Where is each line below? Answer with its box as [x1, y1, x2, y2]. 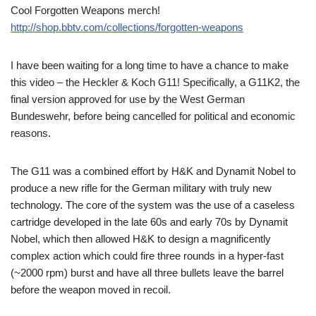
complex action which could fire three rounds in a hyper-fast [11, 250, 284, 262]
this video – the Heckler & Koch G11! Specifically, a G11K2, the [11, 76, 300, 89]
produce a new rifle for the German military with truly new [11, 182, 272, 195]
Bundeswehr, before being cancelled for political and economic [11, 110, 296, 123]
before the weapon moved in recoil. [11, 284, 171, 296]
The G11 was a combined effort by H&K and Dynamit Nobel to [11, 165, 296, 178]
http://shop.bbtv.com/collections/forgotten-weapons [11, 21, 243, 34]
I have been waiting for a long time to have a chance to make [11, 59, 288, 72]
